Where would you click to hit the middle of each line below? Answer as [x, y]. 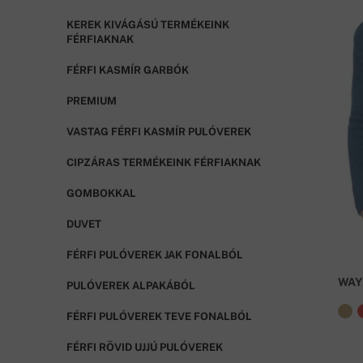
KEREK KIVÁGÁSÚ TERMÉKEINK [148, 24]
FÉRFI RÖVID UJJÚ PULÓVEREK [145, 347]
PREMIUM [92, 100]
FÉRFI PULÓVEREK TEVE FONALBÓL [159, 316]
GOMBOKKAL [101, 193]
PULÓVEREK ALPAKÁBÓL [131, 285]
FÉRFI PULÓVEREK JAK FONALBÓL [155, 254]
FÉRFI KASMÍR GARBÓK [128, 70]
